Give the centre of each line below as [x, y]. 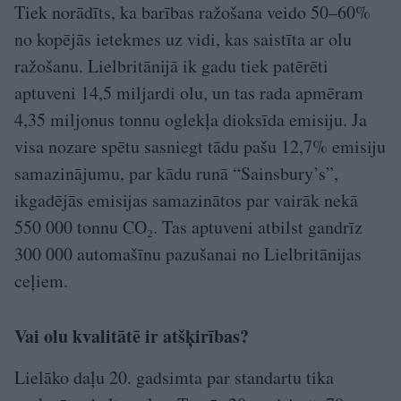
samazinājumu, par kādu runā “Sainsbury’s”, [176, 173]
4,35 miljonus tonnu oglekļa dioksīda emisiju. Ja [191, 119]
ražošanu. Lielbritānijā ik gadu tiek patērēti [171, 65]
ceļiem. [41, 280]
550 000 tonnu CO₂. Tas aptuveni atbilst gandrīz [188, 226]
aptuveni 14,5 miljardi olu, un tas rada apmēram [189, 92]
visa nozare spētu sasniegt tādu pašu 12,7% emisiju [200, 146]
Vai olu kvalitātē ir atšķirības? [132, 336]
